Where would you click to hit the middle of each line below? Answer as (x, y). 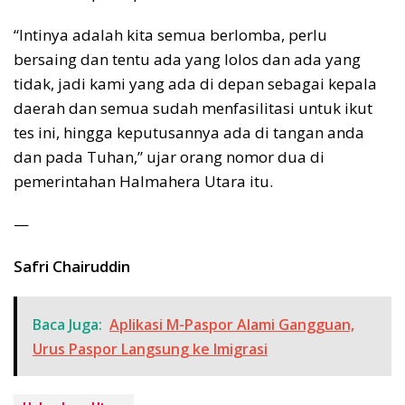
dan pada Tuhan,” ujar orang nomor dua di (169, 157)
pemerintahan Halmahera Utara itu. (143, 182)
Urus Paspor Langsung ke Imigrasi (150, 349)
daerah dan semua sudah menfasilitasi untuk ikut (193, 108)
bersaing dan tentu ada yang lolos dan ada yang (187, 60)
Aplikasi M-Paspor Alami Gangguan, (232, 325)
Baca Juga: (67, 325)
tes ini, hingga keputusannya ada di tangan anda (189, 133)
